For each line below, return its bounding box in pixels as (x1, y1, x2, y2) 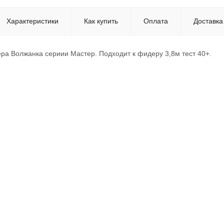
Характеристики (6, 17, 58, 25)
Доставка (193, 17, 223, 25)
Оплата (143, 17, 168, 25)
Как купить (84, 17, 118, 25)
